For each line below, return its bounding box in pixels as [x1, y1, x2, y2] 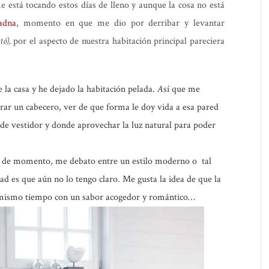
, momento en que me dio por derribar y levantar [16, 17, 225, 29]
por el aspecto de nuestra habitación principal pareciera [13, 35, 225, 47]
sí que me [163, 83, 200, 95]
